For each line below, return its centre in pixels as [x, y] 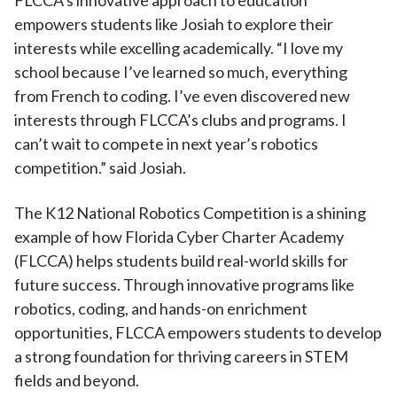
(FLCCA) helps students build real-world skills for [181, 261]
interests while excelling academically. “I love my [179, 48]
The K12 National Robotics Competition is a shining [190, 213]
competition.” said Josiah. [101, 167]
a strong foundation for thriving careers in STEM [181, 356]
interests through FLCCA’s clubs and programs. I [180, 120]
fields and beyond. [78, 380]
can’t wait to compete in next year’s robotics [166, 144]
